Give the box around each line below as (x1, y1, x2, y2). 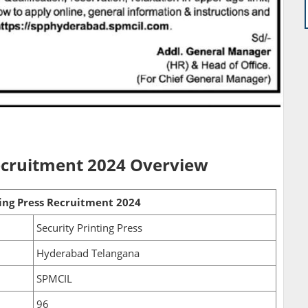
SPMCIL (36, 272, 72, 286)
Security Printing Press (36, 221, 142, 235)
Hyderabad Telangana (36, 246, 140, 261)
